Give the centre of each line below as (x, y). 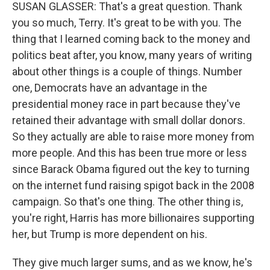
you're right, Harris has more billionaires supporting (133, 218)
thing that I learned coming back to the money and (131, 39)
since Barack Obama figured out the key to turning (131, 169)
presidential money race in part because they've (126, 104)
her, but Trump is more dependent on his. (110, 234)
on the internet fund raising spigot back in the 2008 (133, 185)
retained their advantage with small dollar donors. (129, 120)
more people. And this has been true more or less (130, 153)
